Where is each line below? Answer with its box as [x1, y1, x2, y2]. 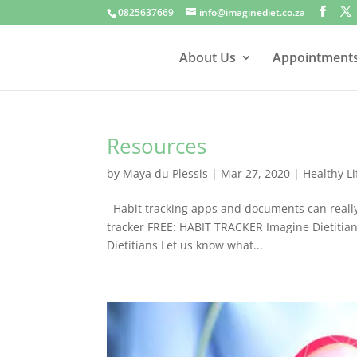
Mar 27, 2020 [221, 166, 291, 181]
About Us [178, 49, 236, 66]
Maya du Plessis [123, 166, 209, 181]
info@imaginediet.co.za [199, 6, 306, 19]
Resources [107, 131, 207, 160]
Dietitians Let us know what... [107, 237, 264, 253]
